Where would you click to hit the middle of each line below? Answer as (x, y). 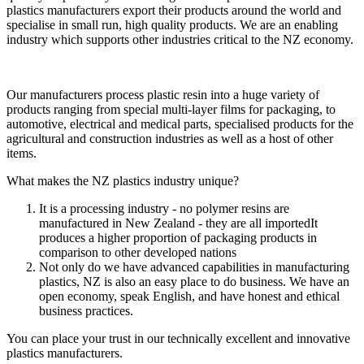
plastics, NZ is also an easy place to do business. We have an (194, 281)
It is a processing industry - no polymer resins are (164, 208)
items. (22, 153)
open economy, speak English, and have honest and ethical (189, 296)
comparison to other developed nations (138, 252)
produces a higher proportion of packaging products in (178, 237)
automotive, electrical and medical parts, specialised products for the (180, 123)
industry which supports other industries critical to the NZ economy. (180, 39)
